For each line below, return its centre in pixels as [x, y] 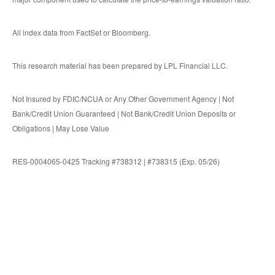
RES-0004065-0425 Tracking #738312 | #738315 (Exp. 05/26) [116, 161]
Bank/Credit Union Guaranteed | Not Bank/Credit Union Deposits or [124, 114]
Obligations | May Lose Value [61, 128]
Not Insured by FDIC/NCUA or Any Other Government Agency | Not [123, 99]
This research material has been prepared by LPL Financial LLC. [120, 66]
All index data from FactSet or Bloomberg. [81, 33]
